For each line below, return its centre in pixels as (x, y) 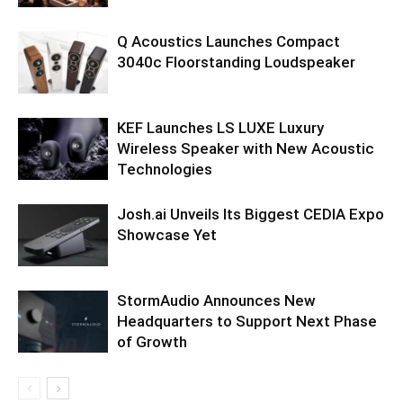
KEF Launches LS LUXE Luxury (220, 127)
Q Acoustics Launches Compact (228, 41)
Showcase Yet (167, 234)
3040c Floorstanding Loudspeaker (236, 62)
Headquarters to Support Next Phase (247, 321)
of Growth (152, 341)
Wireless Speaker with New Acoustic (246, 148)
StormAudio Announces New (216, 300)
